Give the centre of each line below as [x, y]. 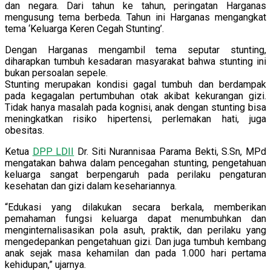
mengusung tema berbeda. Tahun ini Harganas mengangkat [135, 17]
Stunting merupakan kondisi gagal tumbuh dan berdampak [135, 84]
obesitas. [24, 130]
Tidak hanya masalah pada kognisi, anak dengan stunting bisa [135, 107]
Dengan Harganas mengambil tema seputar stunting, [135, 50]
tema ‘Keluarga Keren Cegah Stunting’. [84, 28]
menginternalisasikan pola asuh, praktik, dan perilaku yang [135, 230]
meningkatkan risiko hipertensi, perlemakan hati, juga [135, 119]
